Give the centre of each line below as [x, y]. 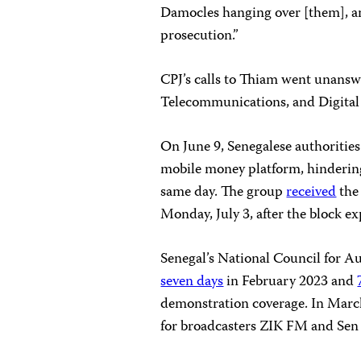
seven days [192, 282]
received [311, 192]
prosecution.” [200, 36]
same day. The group [224, 192]
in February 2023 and [290, 282]
